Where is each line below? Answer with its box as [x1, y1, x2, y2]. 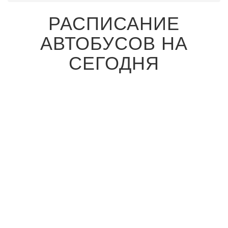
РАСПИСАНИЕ [48, 9, 180, 35]
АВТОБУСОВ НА [40, 29, 188, 55]
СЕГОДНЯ [68, 49, 160, 75]
